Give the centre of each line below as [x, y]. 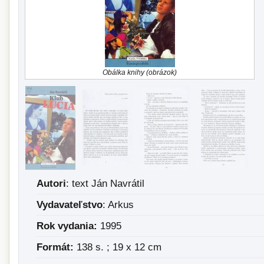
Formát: [55, 247]
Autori [51, 184]
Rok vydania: [67, 226]
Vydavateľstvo [70, 205]
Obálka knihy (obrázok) [140, 72]
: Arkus [118, 205]
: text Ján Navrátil [105, 184]
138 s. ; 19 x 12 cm [118, 247]
